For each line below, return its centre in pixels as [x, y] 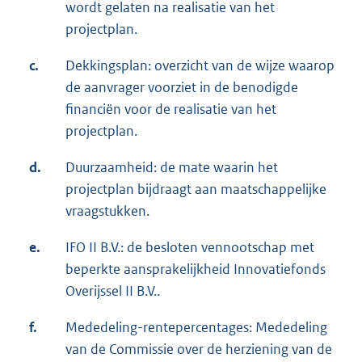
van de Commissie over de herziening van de [199, 349]
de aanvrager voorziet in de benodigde [182, 88]
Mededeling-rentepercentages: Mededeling [196, 328]
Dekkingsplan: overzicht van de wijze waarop [200, 66]
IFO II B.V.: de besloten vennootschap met [190, 248]
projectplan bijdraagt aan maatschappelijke [196, 189]
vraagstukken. [107, 211]
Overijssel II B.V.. [113, 291]
